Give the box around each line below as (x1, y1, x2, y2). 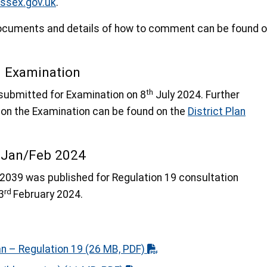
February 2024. (13, 188, 83, 201)
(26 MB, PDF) (83, 243, 147, 256)
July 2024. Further (153, 89, 240, 101)
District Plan (188, 105, 246, 118)
